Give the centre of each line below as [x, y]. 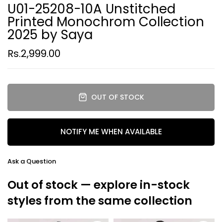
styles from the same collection [100, 200]
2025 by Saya [50, 34]
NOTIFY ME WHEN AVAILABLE [111, 132]
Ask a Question [32, 161]
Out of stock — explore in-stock [99, 185]
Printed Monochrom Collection [106, 22]
